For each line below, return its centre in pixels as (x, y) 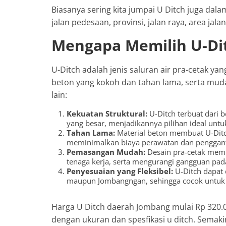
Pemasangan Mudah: (106, 152)
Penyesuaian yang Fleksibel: (120, 171)
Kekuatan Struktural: (107, 113)
